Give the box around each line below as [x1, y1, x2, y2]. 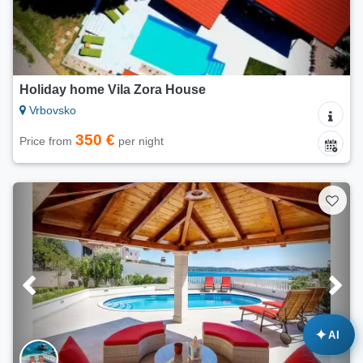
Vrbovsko [26, 104, 76, 117]
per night [115, 135, 164, 148]
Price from [19, 135, 75, 148]
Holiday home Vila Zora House [19, 83, 206, 97]
